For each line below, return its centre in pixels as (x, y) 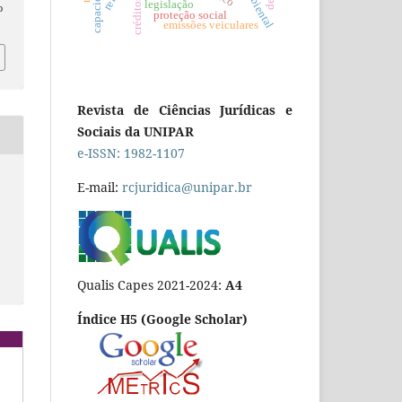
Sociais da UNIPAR (135, 131)
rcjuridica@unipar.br (187, 187)
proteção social (191, 15)
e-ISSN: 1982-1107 (131, 153)
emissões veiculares (210, 26)
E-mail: (100, 187)
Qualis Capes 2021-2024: (151, 284)
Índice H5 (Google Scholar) (162, 319)
